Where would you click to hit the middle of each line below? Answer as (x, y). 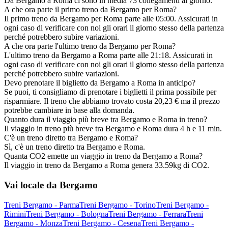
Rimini (15, 214)
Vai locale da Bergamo (51, 185)
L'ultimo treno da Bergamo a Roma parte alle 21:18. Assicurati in (108, 55)
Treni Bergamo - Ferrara (147, 214)
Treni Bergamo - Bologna (67, 214)
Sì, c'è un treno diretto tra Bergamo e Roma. (75, 147)
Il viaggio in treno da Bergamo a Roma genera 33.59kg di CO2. (107, 165)
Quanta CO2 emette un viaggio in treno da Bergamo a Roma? (103, 156)
